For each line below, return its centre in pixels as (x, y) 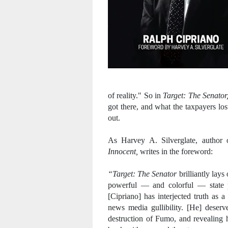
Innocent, (123, 151)
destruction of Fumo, (144, 219)
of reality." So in (136, 95)
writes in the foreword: (175, 151)
